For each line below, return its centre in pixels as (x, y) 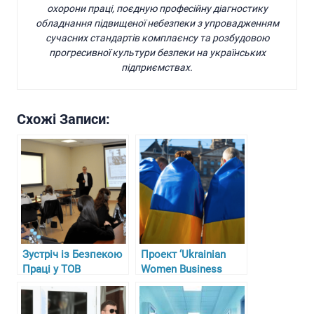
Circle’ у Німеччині (186, 284)
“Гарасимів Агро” (63, 284)
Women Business (182, 269)
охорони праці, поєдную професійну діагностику (157, 9)
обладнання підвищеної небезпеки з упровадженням (157, 23)
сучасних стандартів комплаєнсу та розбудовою (157, 38)
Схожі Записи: (63, 120)
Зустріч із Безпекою (72, 255)
